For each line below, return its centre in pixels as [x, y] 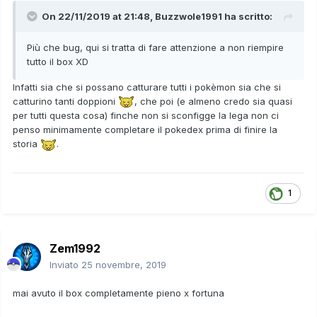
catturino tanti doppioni [65, 101]
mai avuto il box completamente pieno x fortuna [119, 293]
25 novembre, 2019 [124, 264]
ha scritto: [247, 16]
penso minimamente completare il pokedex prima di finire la [145, 130]
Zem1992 [75, 248]
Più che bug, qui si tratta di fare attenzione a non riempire [155, 47]
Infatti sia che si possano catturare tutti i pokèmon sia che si [147, 87]
